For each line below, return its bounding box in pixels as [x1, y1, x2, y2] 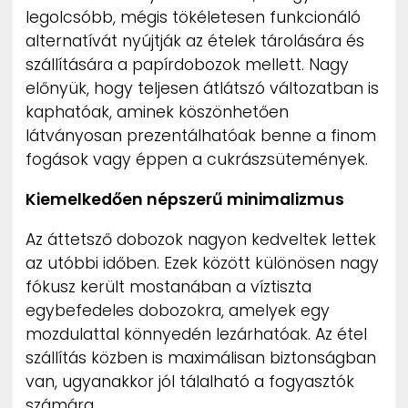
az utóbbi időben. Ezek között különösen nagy [25, 251, 379, 274]
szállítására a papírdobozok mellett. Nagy [25, 54, 349, 76]
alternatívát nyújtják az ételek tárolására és [25, 30, 364, 53]
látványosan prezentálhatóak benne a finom [25, 125, 376, 148]
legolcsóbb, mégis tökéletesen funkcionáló [25, 6, 361, 29]
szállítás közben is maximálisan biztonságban [25, 346, 376, 369]
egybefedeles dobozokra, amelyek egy [25, 299, 330, 321]
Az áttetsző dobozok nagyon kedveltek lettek [25, 228, 376, 250]
